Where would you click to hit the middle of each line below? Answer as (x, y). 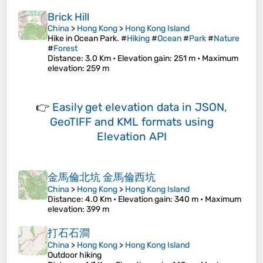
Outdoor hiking (75, 255)
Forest (65, 49)
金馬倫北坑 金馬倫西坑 (102, 178)
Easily (69, 107)
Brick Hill (68, 17)
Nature (227, 39)
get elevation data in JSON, (156, 107)
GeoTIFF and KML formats (116, 122)
